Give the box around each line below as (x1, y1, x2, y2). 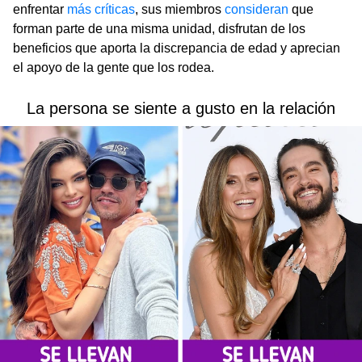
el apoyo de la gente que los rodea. (13, 60, 214, 74)
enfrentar (13, 2, 67, 16)
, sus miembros (135, 2, 225, 16)
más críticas (67, 2, 135, 16)
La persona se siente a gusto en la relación (27, 99, 335, 117)
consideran (225, 2, 288, 16)
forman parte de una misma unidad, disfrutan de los (13, 21, 305, 36)
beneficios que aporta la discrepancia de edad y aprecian (13, 40, 340, 55)
